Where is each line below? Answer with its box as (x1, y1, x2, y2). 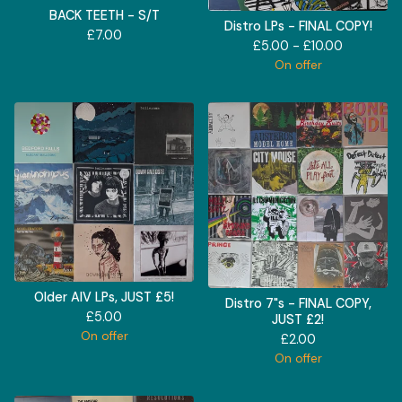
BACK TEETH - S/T (48, 7, 160, 24)
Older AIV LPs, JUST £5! (34, 289, 174, 306)
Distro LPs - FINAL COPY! (223, 17, 372, 34)
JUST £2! (272, 310, 324, 328)
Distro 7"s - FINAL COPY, (224, 294, 371, 311)
